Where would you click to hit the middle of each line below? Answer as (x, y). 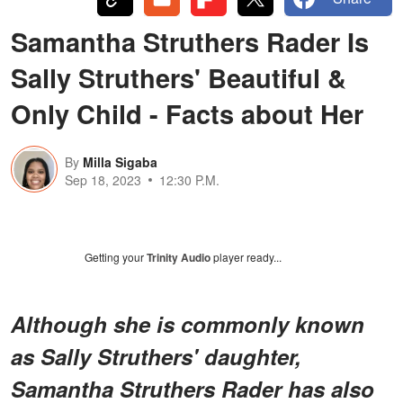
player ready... (246, 256)
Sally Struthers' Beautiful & (179, 77)
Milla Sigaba (120, 161)
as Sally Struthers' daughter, (156, 356)
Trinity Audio (179, 257)
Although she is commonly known (188, 323)
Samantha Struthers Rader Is (190, 41)
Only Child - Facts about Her (187, 113)
